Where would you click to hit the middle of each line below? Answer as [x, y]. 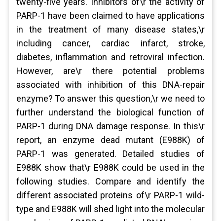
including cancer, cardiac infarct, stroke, [110, 43]
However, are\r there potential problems [110, 71]
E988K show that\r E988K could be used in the [110, 167]
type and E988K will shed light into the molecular [110, 209]
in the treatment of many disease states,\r [110, 29]
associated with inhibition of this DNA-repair [110, 85]
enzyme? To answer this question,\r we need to [110, 98]
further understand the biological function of [110, 112]
